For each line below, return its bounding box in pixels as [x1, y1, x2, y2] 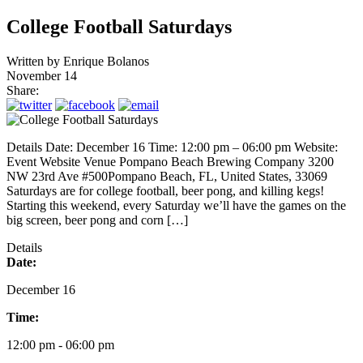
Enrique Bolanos [63, 53, 149, 68]
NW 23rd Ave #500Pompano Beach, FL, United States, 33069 [6, 169, 327, 183]
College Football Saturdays [6, 15, 232, 37]
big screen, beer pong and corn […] [6, 212, 188, 227]
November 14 [6, 68, 77, 83]
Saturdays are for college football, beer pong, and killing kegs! [6, 183, 324, 198]
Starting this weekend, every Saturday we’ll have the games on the [6, 198, 346, 212]
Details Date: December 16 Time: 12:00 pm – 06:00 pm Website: [6, 139, 338, 154]
